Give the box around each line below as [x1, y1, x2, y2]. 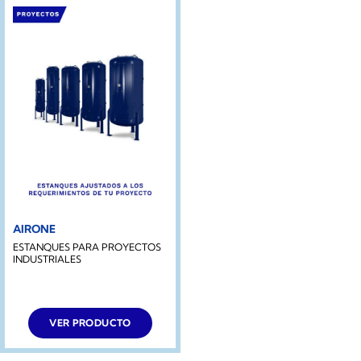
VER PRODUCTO [49, 316, 131, 329]
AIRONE [12, 222, 56, 236]
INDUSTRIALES [12, 253, 81, 266]
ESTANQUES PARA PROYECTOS [12, 241, 161, 254]
